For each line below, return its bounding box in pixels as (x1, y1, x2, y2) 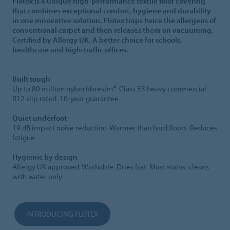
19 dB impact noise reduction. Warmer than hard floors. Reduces (12, 123, 217, 133)
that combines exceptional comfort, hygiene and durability (12, 6, 211, 16)
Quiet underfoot (12, 113, 67, 123)
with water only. (12, 171, 63, 182)
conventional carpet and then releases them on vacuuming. (12, 25, 214, 35)
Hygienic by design (12, 152, 78, 162)
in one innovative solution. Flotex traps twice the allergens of (12, 15, 216, 26)
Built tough (12, 74, 50, 84)
